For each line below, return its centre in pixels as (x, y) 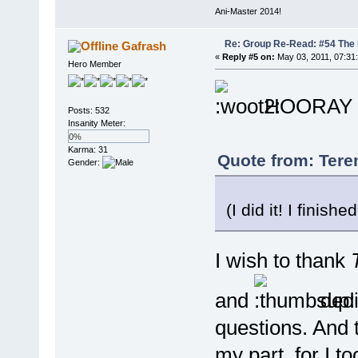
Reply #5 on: (248, 56)
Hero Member (94, 64)
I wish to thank (282, 260)
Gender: (85, 163)
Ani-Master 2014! (248, 11)
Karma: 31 (88, 150)
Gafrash (144, 46)
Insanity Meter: (96, 123)
